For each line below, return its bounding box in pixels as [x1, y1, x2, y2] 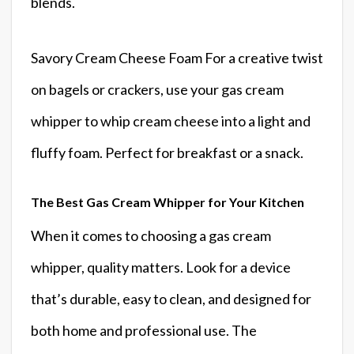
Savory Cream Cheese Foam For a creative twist [31, 48, 323, 66]
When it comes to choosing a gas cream [31, 226, 271, 244]
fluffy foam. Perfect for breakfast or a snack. [31, 143, 303, 161]
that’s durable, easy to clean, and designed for [31, 289, 311, 307]
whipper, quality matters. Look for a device [31, 258, 291, 276]
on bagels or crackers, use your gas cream [31, 80, 284, 98]
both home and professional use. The [31, 321, 257, 339]
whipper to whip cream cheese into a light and [31, 111, 311, 130]
